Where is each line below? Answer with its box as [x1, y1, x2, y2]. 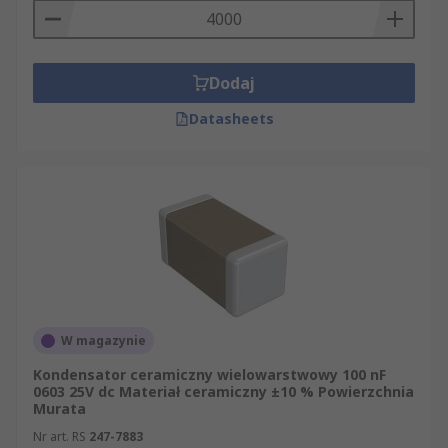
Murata [33, 399, 86, 418]
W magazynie [61, 332, 146, 349]
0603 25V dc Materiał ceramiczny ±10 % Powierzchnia [33, 382, 414, 401]
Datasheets [188, 109, 274, 128]
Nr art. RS [33, 428, 86, 445]
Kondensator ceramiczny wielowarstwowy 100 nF [33, 365, 386, 384]
